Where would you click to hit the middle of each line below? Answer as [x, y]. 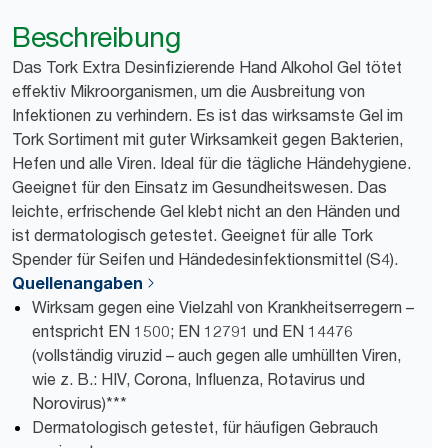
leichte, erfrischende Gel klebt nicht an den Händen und [206, 211]
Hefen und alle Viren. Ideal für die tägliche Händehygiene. [211, 163]
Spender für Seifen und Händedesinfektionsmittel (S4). [205, 259]
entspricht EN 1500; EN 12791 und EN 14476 [192, 331]
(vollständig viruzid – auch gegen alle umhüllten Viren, [216, 355]
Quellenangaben [77, 283]
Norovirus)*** [79, 403]
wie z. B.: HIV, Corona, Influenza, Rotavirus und [198, 379]
